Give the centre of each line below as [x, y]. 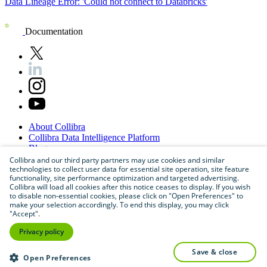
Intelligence [105, 138]
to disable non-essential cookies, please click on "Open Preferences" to [126, 196]
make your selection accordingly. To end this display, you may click [119, 205]
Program [74, 170]
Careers [43, 159]
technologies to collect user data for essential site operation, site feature [129, 169]
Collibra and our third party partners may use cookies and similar [117, 160]
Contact [44, 181]
